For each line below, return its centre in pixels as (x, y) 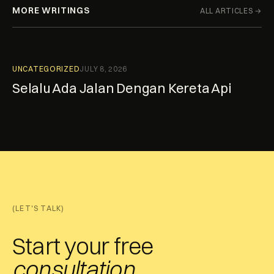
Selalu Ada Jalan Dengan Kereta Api (122, 88)
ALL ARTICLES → (231, 11)
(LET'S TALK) (39, 208)
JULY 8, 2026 (104, 69)
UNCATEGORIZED (46, 69)
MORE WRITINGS (51, 10)
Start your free (83, 246)
